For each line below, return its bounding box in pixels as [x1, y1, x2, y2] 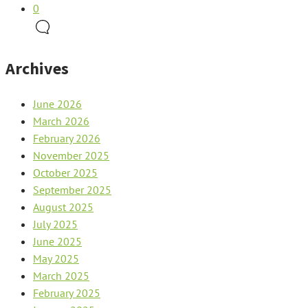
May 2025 [33, 251, 79, 265]
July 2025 [33, 217, 78, 231]
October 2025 [33, 165, 98, 179]
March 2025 [33, 268, 89, 283]
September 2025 [33, 182, 111, 197]
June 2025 [33, 234, 82, 248]
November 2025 [33, 148, 109, 162]
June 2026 [33, 96, 82, 111]
